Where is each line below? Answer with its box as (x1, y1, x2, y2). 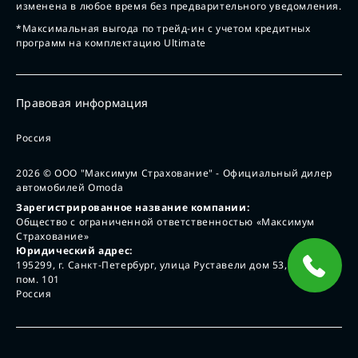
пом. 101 (16, 272, 60, 286)
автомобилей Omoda (16, 180, 124, 194)
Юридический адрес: (16, 243, 133, 257)
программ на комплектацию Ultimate (16, 36, 206, 50)
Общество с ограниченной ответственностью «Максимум (16, 214, 316, 229)
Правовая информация (16, 95, 149, 111)
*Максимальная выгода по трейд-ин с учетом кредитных (16, 22, 311, 36)
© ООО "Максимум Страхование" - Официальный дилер (40, 165, 332, 180)
